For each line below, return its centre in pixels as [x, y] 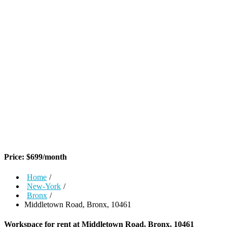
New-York [44, 186]
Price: [15, 157]
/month [55, 157]
